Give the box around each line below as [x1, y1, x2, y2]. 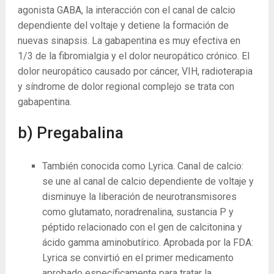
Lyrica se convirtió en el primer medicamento [42, 252, 234, 264]
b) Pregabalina [17, 124, 124, 142]
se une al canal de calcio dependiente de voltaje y [42, 176, 254, 187]
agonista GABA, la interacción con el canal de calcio [17, 4, 235, 16]
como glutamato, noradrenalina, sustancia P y [42, 206, 234, 218]
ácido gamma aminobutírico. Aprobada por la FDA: [42, 237, 253, 248]
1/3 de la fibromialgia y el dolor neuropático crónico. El [17, 50, 250, 62]
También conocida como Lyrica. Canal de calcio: [42, 160, 243, 172]
